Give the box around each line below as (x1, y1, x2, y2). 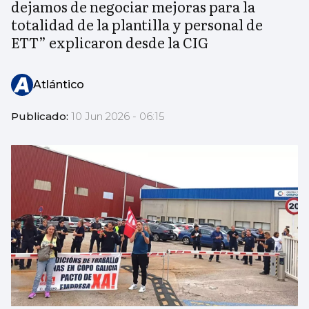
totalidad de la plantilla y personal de (11, 14, 263, 35)
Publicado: (11, 110, 71, 123)
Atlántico (33, 78, 84, 92)
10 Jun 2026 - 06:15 (71, 110, 165, 123)
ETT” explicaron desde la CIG (11, 32, 208, 53)
